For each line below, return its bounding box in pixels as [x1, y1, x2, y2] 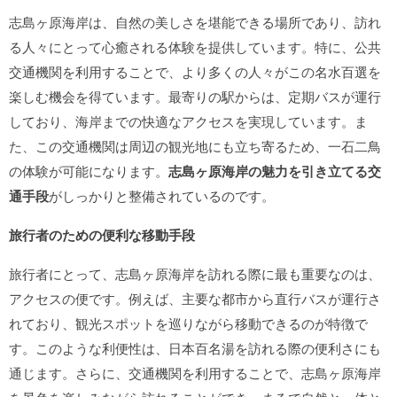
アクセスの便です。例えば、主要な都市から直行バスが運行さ [9, 289, 381, 307]
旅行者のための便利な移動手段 [9, 225, 195, 245]
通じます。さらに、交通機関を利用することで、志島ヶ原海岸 [9, 363, 381, 382]
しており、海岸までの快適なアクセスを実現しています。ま [9, 112, 368, 130]
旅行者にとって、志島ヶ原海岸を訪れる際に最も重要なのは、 [9, 264, 381, 283]
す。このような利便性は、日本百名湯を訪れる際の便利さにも [9, 339, 381, 357]
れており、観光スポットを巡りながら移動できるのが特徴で [9, 314, 368, 332]
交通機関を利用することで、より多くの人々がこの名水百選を [9, 62, 381, 81]
